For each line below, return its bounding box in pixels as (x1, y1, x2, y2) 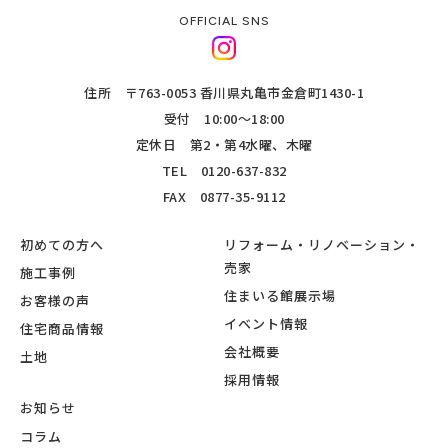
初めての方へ (20, 234, 104, 254)
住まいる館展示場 (224, 285, 336, 305)
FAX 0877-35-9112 (162, 186, 286, 206)
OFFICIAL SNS (178, 13, 270, 28)
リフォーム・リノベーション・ (224, 234, 420, 254)
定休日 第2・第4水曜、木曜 (135, 134, 313, 154)
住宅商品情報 (20, 319, 104, 339)
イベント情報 (224, 313, 308, 333)
